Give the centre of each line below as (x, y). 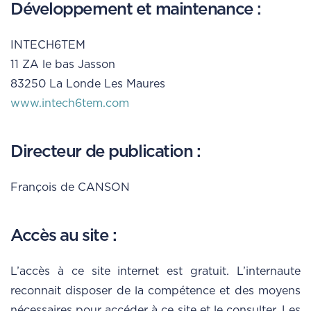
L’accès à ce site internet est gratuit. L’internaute (155, 272)
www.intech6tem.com (70, 104)
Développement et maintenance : (136, 10)
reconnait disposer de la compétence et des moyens (155, 291)
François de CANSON (70, 188)
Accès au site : (64, 236)
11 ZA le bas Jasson (63, 65)
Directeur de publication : (106, 152)
